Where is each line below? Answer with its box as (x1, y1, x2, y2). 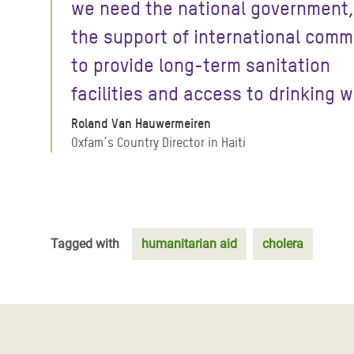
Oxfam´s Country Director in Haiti (71, 135, 246, 150)
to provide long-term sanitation (71, 54, 330, 77)
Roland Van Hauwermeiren (71, 116, 211, 131)
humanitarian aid (141, 236, 237, 251)
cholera (262, 236, 303, 251)
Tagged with (51, 236, 119, 251)
